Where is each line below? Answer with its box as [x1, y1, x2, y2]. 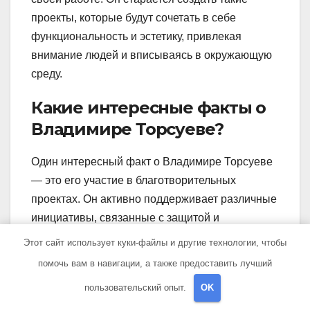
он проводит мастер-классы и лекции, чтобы [31, 248, 259, 261]
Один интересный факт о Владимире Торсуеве [31, 155, 273, 167]
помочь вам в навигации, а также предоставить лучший [38, 257, 272, 268]
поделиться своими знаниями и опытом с [31, 267, 243, 280]
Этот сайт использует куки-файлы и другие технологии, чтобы [24, 237, 286, 248]
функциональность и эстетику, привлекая [31, 30, 241, 42]
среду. [31, 67, 62, 80]
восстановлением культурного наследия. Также [31, 230, 275, 242]
